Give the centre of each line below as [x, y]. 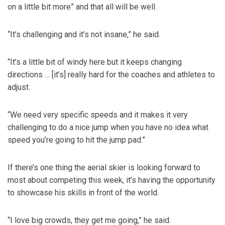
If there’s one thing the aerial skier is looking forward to [104, 168]
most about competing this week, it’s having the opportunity [111, 180]
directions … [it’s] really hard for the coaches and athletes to [111, 75]
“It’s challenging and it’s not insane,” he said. [84, 35]
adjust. [19, 87]
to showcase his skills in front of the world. [83, 193]
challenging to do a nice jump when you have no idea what [108, 128]
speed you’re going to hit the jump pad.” [76, 140]
